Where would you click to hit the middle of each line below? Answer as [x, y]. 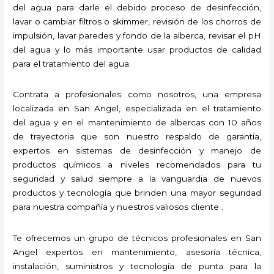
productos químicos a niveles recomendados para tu [137, 165]
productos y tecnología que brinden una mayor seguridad [137, 193]
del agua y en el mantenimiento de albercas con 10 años [137, 123]
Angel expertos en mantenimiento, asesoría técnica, [137, 252]
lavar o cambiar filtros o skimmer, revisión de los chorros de [137, 22]
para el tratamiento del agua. [72, 64]
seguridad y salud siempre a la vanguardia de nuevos [137, 179]
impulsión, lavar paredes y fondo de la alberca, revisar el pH [137, 36]
